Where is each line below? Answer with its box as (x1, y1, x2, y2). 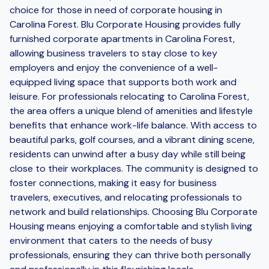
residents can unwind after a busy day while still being (10, 147, 246, 160)
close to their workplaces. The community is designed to (10, 162, 258, 175)
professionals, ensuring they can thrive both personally (10, 248, 251, 261)
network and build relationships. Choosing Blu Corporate (10, 205, 258, 218)
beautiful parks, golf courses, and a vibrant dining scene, (10, 133, 255, 146)
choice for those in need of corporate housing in (10, 3, 222, 16)
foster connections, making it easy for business (10, 176, 217, 189)
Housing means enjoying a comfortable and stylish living (10, 219, 252, 232)
